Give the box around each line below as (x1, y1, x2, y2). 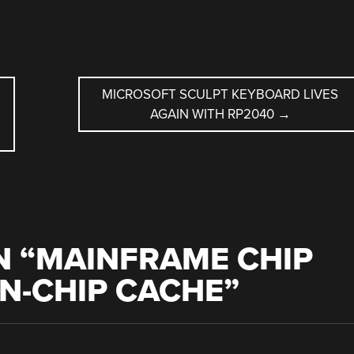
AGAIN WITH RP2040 (149, 105, 277, 122)
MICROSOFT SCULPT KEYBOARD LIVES (102, 85, 339, 103)
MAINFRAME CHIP (35, 239, 313, 279)
